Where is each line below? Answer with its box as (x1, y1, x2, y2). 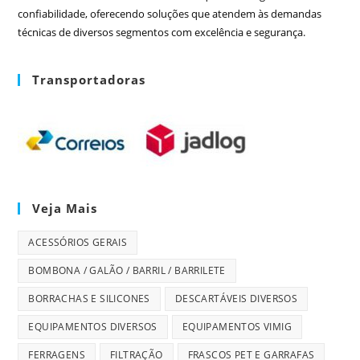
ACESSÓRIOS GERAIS (28, 235, 128, 250)
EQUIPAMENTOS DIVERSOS (28, 320, 157, 334)
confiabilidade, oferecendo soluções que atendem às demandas (18, 6, 322, 22)
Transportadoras (32, 72, 146, 88)
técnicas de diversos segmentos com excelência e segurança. (18, 25, 306, 40)
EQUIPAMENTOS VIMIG (182, 320, 292, 334)
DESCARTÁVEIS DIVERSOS (174, 292, 298, 306)
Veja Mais (32, 200, 98, 217)
